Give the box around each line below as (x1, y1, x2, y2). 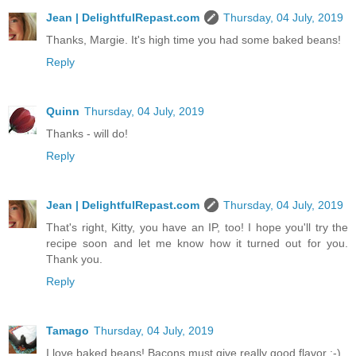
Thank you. (46, 253, 103, 266)
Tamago (46, 324, 89, 338)
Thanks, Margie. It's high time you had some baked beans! (46, 33, 341, 47)
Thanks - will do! (46, 127, 128, 141)
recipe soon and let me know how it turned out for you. (46, 237, 348, 250)
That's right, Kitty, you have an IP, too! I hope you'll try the (46, 221, 348, 234)
